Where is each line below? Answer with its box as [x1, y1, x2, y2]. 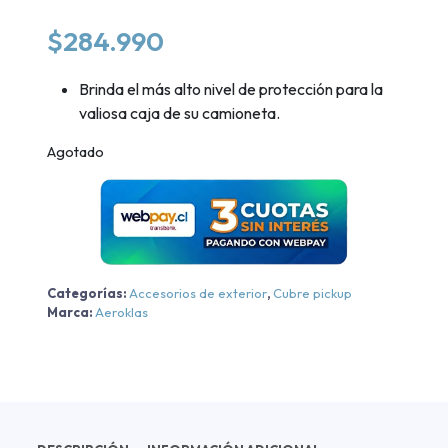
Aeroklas [95, 304, 148, 321]
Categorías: [47, 285, 129, 302]
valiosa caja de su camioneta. [79, 102, 280, 123]
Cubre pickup [273, 285, 352, 302]
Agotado [47, 141, 104, 161]
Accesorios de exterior [129, 285, 267, 302]
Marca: [47, 304, 95, 321]
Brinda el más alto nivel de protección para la [79, 78, 383, 99]
